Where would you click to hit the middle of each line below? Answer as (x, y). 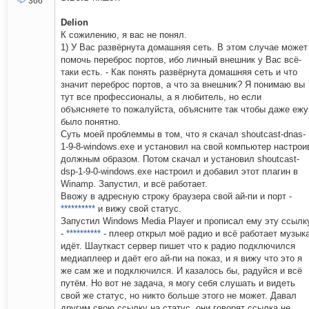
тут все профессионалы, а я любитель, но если (161, 97)
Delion (74, 23)
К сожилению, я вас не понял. (124, 35)
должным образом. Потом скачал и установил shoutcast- (180, 159)
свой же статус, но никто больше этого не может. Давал (179, 296)
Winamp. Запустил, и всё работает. (134, 184)
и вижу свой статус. (138, 209)
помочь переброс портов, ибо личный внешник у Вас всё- (181, 60)
